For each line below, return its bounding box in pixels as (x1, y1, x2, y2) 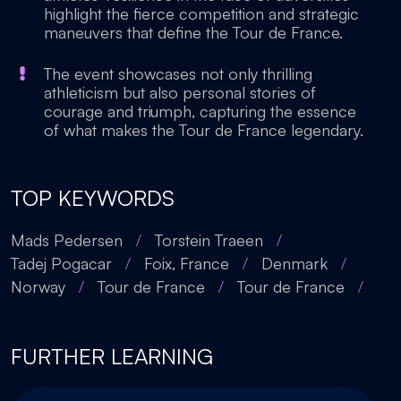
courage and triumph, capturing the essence (44, 101, 356, 121)
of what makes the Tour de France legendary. (44, 120, 363, 140)
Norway (11, 277, 65, 296)
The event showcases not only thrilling (44, 64, 312, 83)
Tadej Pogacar (11, 253, 112, 273)
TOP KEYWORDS (11, 184, 175, 211)
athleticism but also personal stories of (44, 82, 316, 102)
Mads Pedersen (11, 230, 123, 250)
